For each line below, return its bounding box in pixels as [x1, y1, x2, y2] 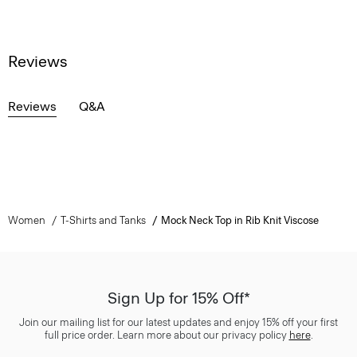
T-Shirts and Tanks [60, 214, 146, 226]
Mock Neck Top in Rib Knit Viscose [160, 214, 319, 226]
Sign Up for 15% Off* [107, 288, 250, 308]
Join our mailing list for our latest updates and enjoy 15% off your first [19, 316, 338, 328]
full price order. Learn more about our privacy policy [44, 329, 289, 341]
